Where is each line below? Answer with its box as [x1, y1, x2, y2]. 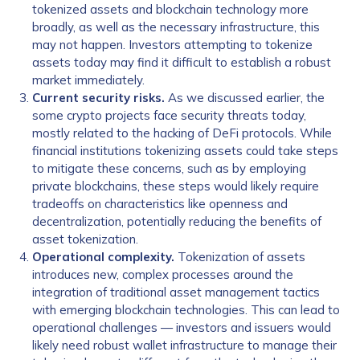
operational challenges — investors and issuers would [32, 320, 331, 335]
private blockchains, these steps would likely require [32, 178, 319, 194]
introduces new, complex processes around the [32, 267, 293, 282]
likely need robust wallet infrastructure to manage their [32, 337, 337, 353]
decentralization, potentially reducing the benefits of [32, 214, 321, 229]
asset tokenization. [32, 231, 138, 247]
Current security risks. [32, 90, 165, 105]
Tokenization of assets [174, 249, 305, 264]
